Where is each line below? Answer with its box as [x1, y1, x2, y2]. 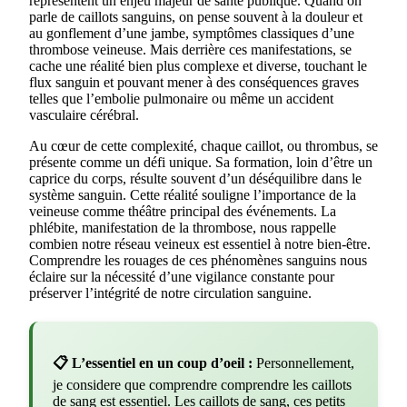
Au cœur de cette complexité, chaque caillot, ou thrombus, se [29, 137, 378, 154]
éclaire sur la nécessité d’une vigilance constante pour [29, 268, 334, 284]
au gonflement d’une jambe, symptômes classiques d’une [29, 25, 354, 41]
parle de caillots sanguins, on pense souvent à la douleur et [29, 8, 362, 25]
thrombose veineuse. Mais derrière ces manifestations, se [29, 41, 352, 57]
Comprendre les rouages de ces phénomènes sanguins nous [29, 252, 367, 268]
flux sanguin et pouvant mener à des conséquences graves [29, 74, 359, 90]
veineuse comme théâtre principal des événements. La [29, 203, 336, 219]
